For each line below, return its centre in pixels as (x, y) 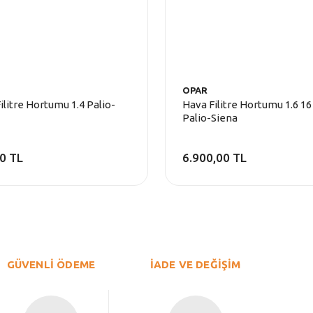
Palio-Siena (210, 117)
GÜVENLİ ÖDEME (51, 264)
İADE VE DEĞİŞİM (195, 264)
